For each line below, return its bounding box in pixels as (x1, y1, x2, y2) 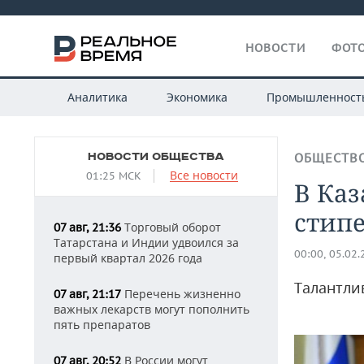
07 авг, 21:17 (54, 287, 121, 301)
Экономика (166, 89, 227, 105)
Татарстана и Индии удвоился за (54, 235, 239, 250)
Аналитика (67, 89, 128, 105)
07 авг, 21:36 (54, 220, 121, 235)
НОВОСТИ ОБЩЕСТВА (88, 150, 224, 163)
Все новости (170, 167, 238, 183)
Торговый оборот (121, 219, 221, 235)
